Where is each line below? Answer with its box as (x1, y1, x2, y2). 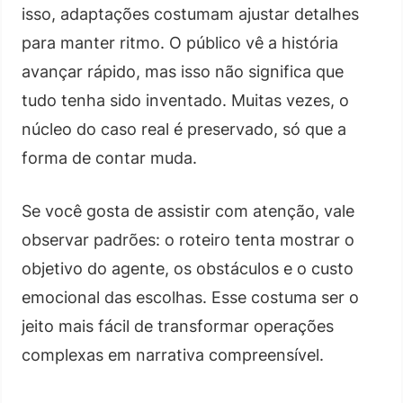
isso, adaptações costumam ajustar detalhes (22, 4, 359, 23)
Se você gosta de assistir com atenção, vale (22, 201, 354, 220)
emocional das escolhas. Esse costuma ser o (22, 287, 359, 307)
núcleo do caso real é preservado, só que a (22, 119, 346, 139)
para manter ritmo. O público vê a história (22, 32, 338, 52)
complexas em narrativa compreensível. (22, 345, 324, 364)
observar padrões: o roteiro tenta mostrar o (22, 229, 354, 249)
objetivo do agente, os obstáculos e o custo (22, 258, 354, 278)
